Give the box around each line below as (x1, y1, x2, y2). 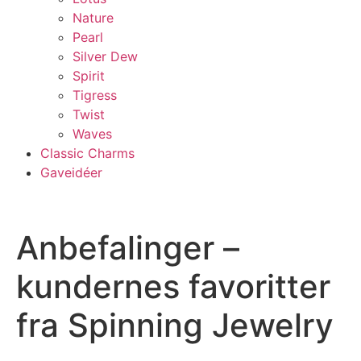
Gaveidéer (40, 164, 102, 180)
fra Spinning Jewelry (16, 305, 334, 345)
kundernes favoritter (16, 267, 330, 306)
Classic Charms (40, 145, 135, 161)
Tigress (73, 87, 117, 103)
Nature (73, 10, 114, 26)
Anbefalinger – (16, 228, 239, 268)
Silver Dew (73, 48, 138, 64)
